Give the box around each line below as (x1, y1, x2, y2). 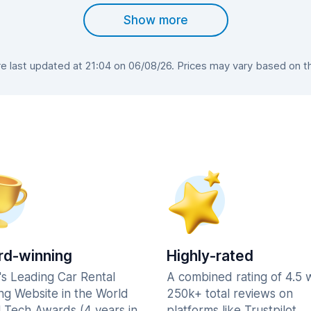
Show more (123, 13, 188, 27)
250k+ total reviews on (167, 287, 293, 301)
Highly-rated (167, 247, 253, 264)
